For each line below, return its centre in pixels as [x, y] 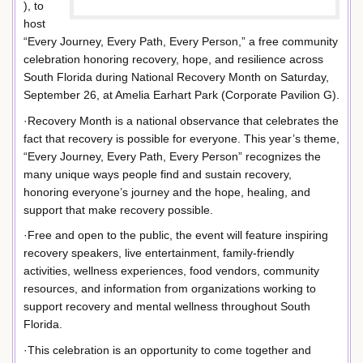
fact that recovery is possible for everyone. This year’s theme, [181, 138]
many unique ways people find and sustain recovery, [158, 174]
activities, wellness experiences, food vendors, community [171, 271]
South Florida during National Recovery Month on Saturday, [176, 77]
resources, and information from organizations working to [170, 289]
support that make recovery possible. [118, 209]
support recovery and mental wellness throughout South [167, 307]
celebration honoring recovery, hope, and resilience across [173, 59]
